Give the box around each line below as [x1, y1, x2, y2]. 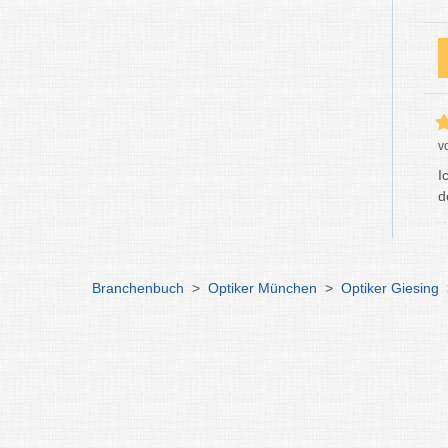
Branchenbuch [92, 280, 184, 296]
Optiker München [208, 280, 317, 296]
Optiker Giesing [341, 280, 439, 296]
